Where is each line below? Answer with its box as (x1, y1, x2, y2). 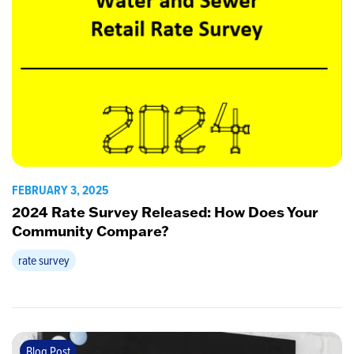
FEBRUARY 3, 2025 (12, 181, 108, 200)
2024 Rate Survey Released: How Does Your (12, 202, 318, 222)
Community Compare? (12, 221, 169, 241)
